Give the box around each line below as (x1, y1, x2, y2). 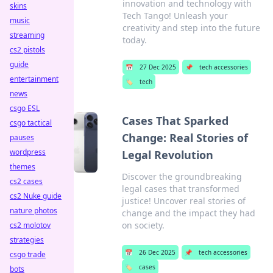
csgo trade (10, 249, 46, 260)
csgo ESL (10, 103, 40, 113)
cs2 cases (10, 176, 43, 186)
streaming (10, 30, 44, 40)
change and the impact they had (121, 207, 255, 219)
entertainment (10, 74, 58, 84)
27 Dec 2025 (140, 63, 177, 71)
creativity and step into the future (122, 22, 261, 34)
